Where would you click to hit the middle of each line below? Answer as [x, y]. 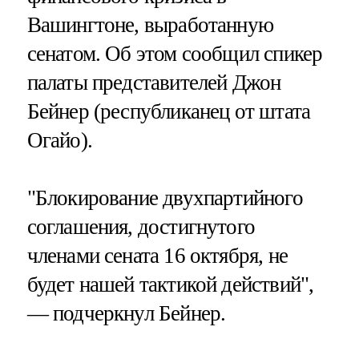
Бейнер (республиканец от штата [169, 111]
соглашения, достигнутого [141, 226]
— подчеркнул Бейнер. [126, 313]
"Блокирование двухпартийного [165, 198]
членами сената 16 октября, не [157, 255]
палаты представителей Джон [154, 82]
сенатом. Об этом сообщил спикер [175, 53]
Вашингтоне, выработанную [150, 24]
